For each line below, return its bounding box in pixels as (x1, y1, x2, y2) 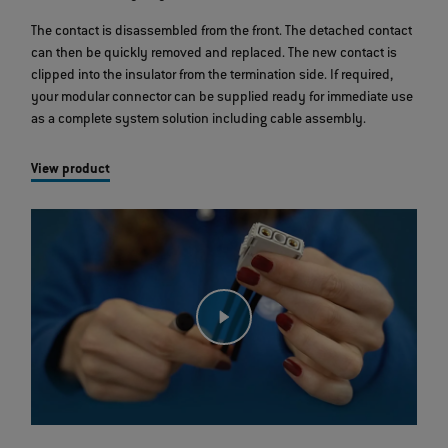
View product (31, 162, 111, 179)
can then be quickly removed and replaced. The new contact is (31, 46, 398, 63)
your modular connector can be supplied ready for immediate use (31, 90, 414, 107)
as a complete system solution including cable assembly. (31, 112, 367, 129)
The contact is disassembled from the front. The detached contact (31, 24, 413, 41)
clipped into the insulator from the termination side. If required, (31, 68, 394, 85)
